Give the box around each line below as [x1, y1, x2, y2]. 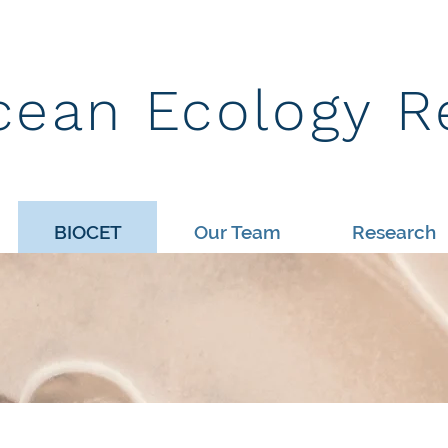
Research [352, 221, 436, 243]
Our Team [193, 221, 281, 243]
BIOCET [53, 221, 122, 243]
